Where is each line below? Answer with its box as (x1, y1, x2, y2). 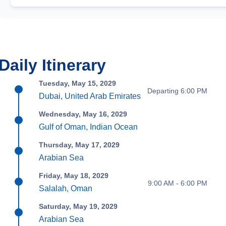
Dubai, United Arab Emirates (39, 92, 141, 101)
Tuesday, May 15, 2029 (39, 79, 117, 88)
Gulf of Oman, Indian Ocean (39, 123, 138, 132)
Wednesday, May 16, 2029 (39, 110, 128, 119)
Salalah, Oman (39, 184, 93, 193)
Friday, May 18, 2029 (39, 172, 109, 180)
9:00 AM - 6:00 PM (147, 179, 207, 187)
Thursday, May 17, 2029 (39, 141, 120, 149)
